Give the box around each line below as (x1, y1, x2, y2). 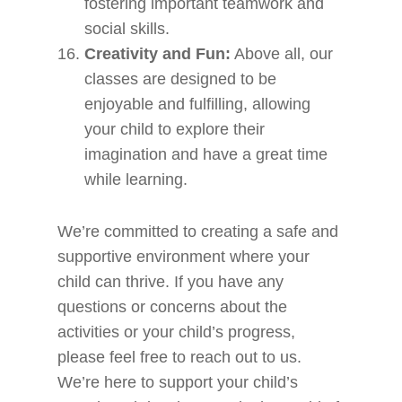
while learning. (84, 170, 188, 188)
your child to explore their (84, 120, 266, 138)
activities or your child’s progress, (57, 323, 296, 341)
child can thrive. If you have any (57, 273, 284, 291)
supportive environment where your (57, 248, 310, 266)
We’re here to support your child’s (57, 373, 299, 391)
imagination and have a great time (84, 145, 328, 163)
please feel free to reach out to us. (57, 348, 302, 366)
